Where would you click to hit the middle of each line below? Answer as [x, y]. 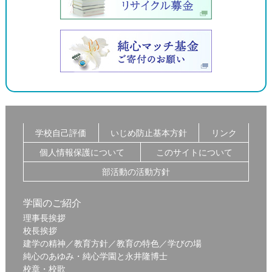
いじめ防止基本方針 [148, 132]
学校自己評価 [61, 132]
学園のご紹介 [52, 203]
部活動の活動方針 [136, 171]
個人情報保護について [82, 152]
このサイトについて [195, 152]
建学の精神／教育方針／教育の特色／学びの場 [112, 243]
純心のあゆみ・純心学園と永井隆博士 [95, 256]
